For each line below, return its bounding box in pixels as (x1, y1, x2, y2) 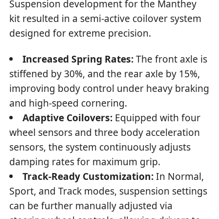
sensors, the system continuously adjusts (9, 140, 191, 153)
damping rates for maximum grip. (9, 154, 161, 168)
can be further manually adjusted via (9, 198, 173, 212)
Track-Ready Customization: (22, 169, 154, 183)
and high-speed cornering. (9, 96, 128, 109)
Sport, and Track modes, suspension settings (9, 184, 208, 197)
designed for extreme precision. (9, 26, 152, 40)
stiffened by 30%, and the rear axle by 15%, (9, 66, 200, 80)
